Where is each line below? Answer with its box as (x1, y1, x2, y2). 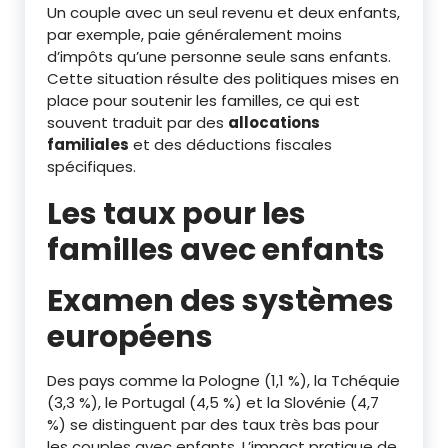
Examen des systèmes (47, 279, 394, 322)
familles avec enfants (47, 228, 385, 271)
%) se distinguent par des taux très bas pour (47, 413, 379, 435)
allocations (228, 111, 320, 133)
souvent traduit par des (47, 111, 228, 133)
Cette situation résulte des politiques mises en (47, 67, 399, 89)
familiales (47, 133, 129, 155)
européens (47, 315, 213, 358)
